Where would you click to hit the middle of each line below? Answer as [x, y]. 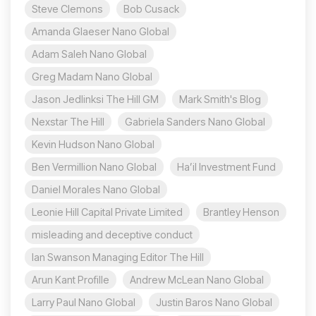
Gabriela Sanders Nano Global [195, 122]
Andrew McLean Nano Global [197, 280]
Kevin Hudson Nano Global [93, 145]
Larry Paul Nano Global [84, 303]
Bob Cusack [151, 9]
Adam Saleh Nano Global [89, 54]
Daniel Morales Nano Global [96, 190]
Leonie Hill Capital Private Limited [107, 212]
